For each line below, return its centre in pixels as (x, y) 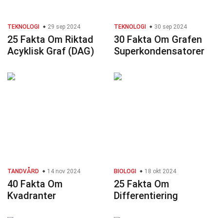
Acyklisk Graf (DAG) (51, 51)
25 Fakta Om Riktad (50, 40)
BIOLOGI (125, 172)
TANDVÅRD (23, 172)
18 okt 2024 (160, 172)
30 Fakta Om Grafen (158, 40)
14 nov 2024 (63, 172)
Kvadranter (32, 196)
